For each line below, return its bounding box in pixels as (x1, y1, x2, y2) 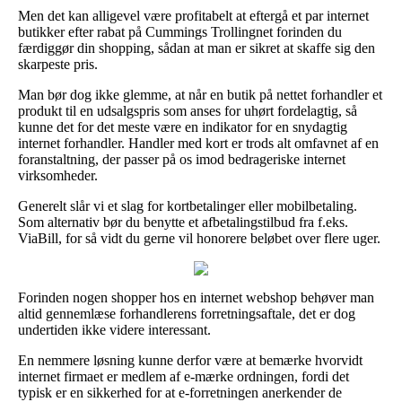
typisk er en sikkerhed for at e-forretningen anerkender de (18, 384, 342, 400)
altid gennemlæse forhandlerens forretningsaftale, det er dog (18, 305, 355, 321)
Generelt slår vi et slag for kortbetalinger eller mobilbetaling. (18, 197, 357, 214)
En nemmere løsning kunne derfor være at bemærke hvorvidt (18, 352, 363, 368)
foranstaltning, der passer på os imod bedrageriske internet (18, 151, 345, 167)
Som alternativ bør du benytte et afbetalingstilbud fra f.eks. (18, 214, 348, 230)
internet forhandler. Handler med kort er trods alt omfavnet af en (18, 135, 379, 151)
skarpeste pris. (18, 56, 98, 72)
